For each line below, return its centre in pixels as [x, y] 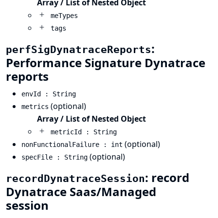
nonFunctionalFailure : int [72, 145]
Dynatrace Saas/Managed [81, 191]
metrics [35, 107]
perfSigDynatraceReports [79, 50]
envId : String [49, 94]
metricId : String [84, 132]
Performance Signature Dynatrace [106, 63]
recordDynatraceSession [75, 179]
